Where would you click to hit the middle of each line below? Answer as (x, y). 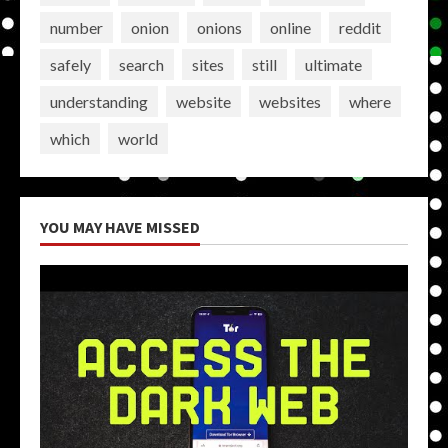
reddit (360, 27)
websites (290, 101)
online (290, 27)
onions (219, 27)
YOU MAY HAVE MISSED (120, 227)
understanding (99, 101)
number (76, 27)
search (141, 64)
